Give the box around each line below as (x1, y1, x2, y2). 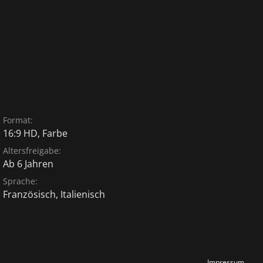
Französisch (3, 188, 56, 201)
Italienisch (60, 188, 106, 201)
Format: (3, 114, 33, 126)
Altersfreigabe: (3, 145, 62, 156)
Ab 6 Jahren (3, 157, 54, 170)
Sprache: (3, 176, 38, 187)
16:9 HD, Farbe (3, 127, 68, 140)
